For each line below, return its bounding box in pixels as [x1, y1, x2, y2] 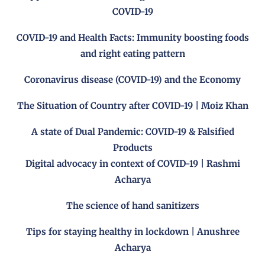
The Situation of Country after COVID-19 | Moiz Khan [17, 100, 248, 112]
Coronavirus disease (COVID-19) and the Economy [24, 74, 241, 86]
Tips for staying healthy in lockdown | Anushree [25, 226, 240, 238]
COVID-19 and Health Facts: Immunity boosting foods [16, 32, 249, 44]
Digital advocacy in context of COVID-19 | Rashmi [25, 158, 240, 170]
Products [112, 142, 153, 154]
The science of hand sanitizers [66, 200, 199, 212]
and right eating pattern [80, 48, 185, 60]
